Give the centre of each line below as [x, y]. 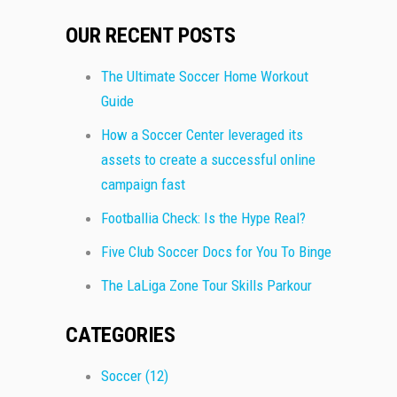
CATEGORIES [121, 335]
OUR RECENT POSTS [151, 36]
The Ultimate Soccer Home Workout [205, 77]
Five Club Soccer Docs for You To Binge [216, 252]
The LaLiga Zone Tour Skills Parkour [206, 286]
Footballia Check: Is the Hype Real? [203, 218]
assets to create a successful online [208, 160]
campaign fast [143, 185]
